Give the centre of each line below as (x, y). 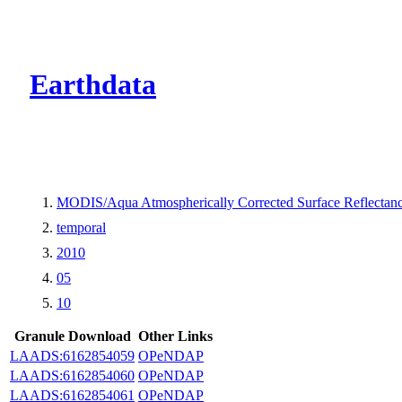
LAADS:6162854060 (72, 375)
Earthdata (93, 85)
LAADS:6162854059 (72, 355)
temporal (81, 227)
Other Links (175, 336)
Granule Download (72, 336)
